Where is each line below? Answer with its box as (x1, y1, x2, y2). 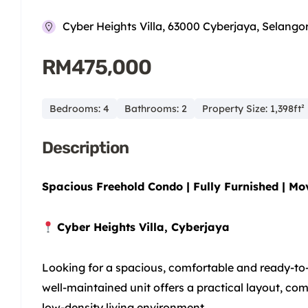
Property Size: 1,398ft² (202, 102, 305, 115)
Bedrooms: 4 (49, 102, 109, 115)
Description (42, 138, 129, 158)
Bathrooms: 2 (124, 102, 187, 115)
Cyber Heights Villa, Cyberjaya (57, 220, 230, 234)
